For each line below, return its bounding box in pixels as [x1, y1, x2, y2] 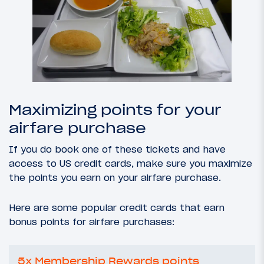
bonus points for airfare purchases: [9, 216, 174, 228]
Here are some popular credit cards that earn [9, 202, 225, 214]
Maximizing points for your [9, 101, 222, 119]
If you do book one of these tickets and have [9, 143, 226, 156]
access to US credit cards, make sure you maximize [9, 157, 252, 170]
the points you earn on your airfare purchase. [9, 171, 221, 184]
